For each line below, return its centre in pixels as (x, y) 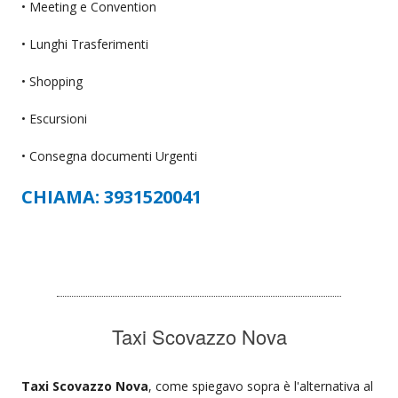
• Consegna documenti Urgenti (109, 155)
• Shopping (52, 81)
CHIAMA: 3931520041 (111, 196)
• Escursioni (54, 118)
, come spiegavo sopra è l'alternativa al (261, 386)
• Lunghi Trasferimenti (85, 44)
